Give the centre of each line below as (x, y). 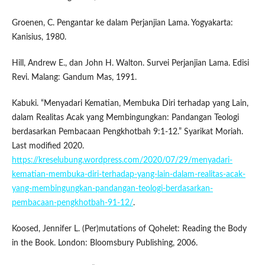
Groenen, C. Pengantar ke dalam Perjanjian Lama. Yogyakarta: (122, 23)
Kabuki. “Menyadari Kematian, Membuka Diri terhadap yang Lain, (130, 104)
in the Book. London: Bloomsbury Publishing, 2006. (104, 243)
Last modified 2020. (48, 146)
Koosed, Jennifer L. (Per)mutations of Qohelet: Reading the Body (129, 229)
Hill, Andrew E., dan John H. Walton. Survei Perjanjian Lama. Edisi (130, 64)
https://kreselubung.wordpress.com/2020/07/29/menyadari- (122, 161)
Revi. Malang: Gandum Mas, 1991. (74, 78)
